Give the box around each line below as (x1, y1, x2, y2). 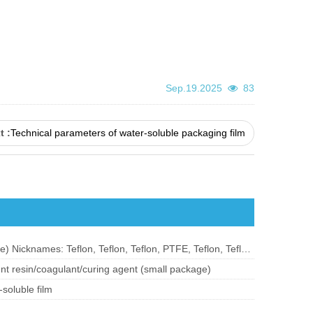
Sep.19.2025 (160, 82, 228, 94)
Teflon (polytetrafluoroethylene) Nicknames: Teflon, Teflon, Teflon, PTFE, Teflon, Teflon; (241, 242, 252, 254)
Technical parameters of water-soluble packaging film (10, 126, 246, 138)
